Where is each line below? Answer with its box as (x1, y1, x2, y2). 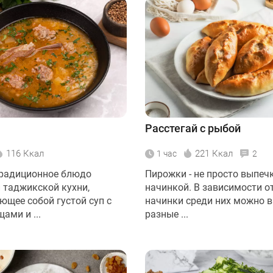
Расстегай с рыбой (145, 122, 241, 135)
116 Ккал (6, 148, 44, 160)
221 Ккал (195, 148, 233, 160)
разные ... (145, 208, 188, 221)
